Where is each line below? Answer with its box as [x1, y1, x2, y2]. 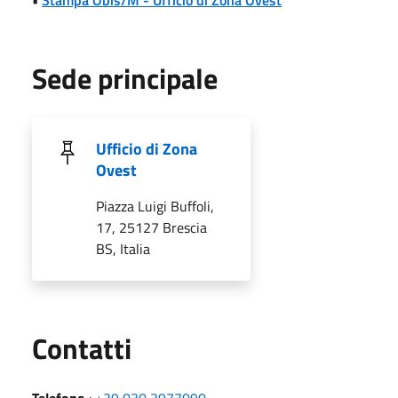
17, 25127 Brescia [96, 216, 207, 238]
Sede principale [32, 56, 218, 99]
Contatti [32, 326, 131, 370]
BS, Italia [96, 237, 150, 259]
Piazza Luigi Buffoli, [96, 195, 214, 217]
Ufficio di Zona [96, 136, 197, 161]
